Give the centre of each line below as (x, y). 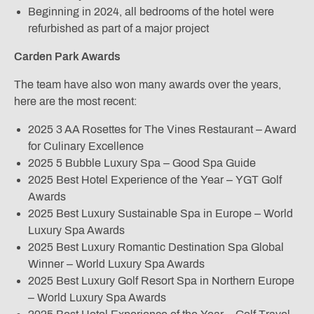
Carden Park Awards (67, 57)
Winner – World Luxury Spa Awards (116, 264)
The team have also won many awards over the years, (148, 85)
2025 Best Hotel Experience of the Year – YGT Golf (155, 180)
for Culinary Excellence (86, 146)
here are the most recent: (75, 102)
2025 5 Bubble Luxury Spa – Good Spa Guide (142, 163)
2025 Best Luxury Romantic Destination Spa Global (156, 247)
